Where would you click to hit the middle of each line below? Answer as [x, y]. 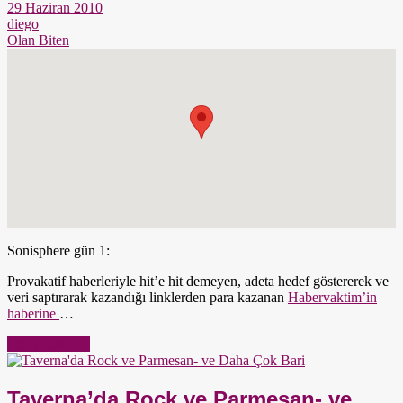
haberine [33, 313]
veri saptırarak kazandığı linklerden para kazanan [148, 297]
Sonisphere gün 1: [58, 250]
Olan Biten [38, 40]
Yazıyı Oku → [49, 344]
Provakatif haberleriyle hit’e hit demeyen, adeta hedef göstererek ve [198, 281]
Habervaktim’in [332, 297]
